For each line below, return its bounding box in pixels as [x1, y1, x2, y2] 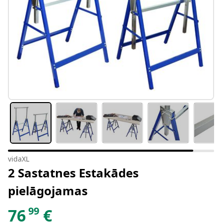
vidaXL [8, 154, 29, 164]
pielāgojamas [8, 182, 88, 199]
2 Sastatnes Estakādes [8, 165, 139, 181]
